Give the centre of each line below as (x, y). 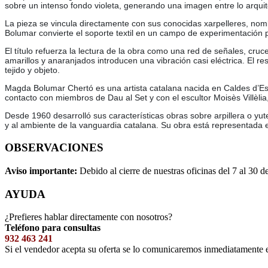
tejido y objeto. (32, 70)
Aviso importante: (42, 170)
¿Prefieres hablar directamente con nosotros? (89, 217)
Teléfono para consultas (53, 228)
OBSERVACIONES (54, 148)
